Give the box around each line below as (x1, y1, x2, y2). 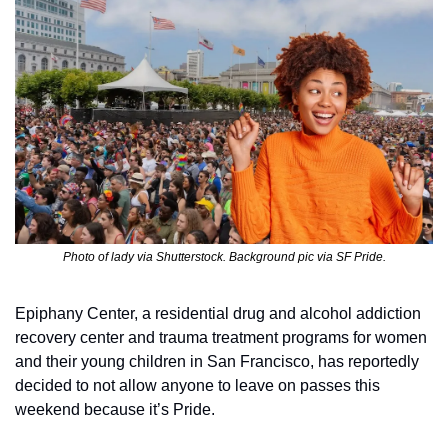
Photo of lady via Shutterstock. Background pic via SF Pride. (62, 250, 386, 265)
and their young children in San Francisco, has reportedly (15, 353, 419, 371)
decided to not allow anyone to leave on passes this (15, 377, 380, 395)
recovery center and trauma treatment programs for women (15, 329, 427, 347)
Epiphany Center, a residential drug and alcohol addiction (15, 305, 421, 323)
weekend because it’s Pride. (15, 401, 215, 419)
